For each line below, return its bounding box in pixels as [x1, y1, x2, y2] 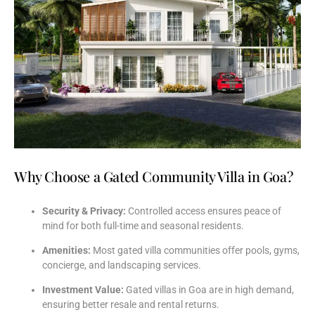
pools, [245, 244, 274, 256]
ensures [207, 205, 244, 217]
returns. [185, 299, 219, 311]
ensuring [42, 299, 82, 311]
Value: [95, 284, 124, 296]
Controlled [128, 205, 175, 217]
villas [155, 284, 179, 296]
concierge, [42, 259, 89, 271]
